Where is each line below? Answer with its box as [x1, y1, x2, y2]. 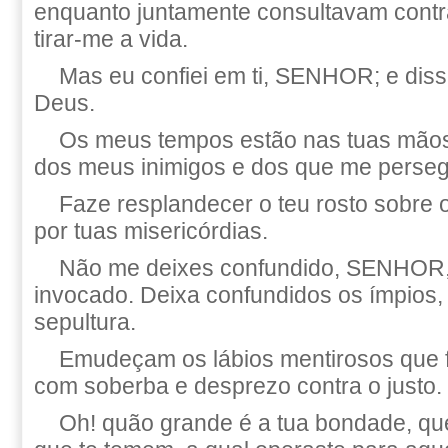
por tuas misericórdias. [34, 218, 268, 244]
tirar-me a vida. [34, 26, 188, 52]
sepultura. [34, 309, 136, 335]
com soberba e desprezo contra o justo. [34, 373, 442, 399]
